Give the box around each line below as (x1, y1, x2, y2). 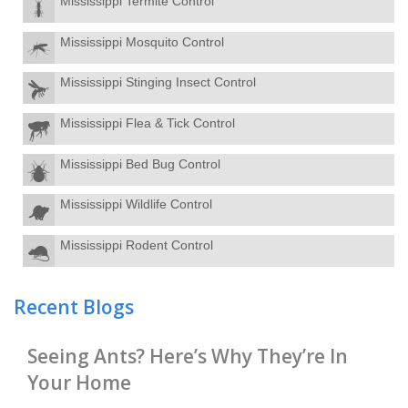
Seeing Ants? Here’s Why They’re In (27, 342, 348, 369)
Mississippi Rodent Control (59, 237, 213, 252)
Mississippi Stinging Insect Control (59, 75, 256, 90)
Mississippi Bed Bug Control (59, 156, 220, 171)
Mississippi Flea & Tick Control (59, 115, 235, 130)
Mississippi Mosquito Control (59, 34, 224, 49)
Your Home (27, 369, 131, 395)
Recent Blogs (14, 293, 134, 320)
